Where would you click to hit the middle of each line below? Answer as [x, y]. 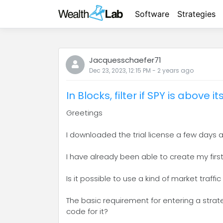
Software [152, 14]
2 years [168, 70]
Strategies [196, 14]
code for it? [87, 211]
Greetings [84, 113]
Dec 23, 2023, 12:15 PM [120, 70]
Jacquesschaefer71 [125, 60]
